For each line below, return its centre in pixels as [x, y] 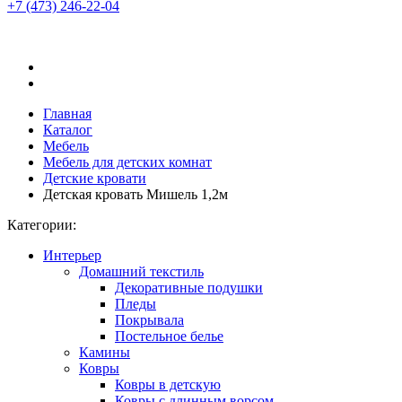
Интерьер [72, 255]
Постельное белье [169, 336]
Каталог [68, 130]
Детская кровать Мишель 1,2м [135, 194]
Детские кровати [95, 178]
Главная [67, 114]
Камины [105, 352]
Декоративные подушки [189, 288]
